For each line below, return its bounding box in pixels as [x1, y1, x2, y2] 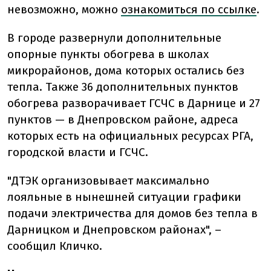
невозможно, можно [7, 2, 118, 17]
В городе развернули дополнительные [7, 31, 221, 45]
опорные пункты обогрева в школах [7, 47, 209, 62]
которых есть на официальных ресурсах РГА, [7, 129, 253, 143]
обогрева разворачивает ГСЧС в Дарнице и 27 [7, 96, 260, 111]
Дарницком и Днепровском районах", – [7, 223, 221, 237]
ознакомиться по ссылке [121, 2, 256, 17]
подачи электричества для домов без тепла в [7, 206, 258, 221]
